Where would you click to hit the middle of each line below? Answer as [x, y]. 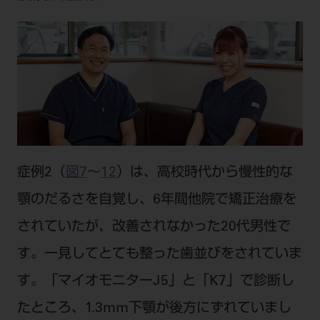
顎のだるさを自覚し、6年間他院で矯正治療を [156, 200]
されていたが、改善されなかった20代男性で [154, 227]
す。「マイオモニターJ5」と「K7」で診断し [155, 281]
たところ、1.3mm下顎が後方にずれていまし [154, 309]
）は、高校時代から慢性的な [204, 173]
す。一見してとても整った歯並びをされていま [159, 254]
